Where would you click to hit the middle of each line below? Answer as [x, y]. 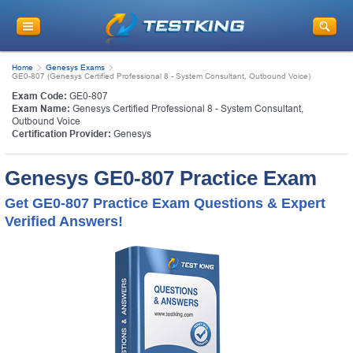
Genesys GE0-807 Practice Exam [161, 178]
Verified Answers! [64, 221]
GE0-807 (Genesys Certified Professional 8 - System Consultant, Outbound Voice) [161, 76]
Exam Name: [41, 108]
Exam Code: [39, 96]
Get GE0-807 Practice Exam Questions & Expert [165, 203]
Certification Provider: [61, 134]
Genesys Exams [75, 67]
